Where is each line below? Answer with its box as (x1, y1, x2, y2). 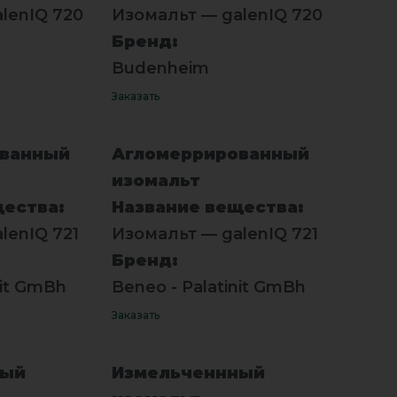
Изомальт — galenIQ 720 (111, 4, 323, 25)
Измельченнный (111, 362, 265, 383)
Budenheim (111, 58, 209, 78)
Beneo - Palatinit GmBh (111, 276, 306, 297)
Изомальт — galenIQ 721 (111, 223, 318, 244)
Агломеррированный (111, 144, 309, 164)
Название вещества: (111, 197, 304, 217)
